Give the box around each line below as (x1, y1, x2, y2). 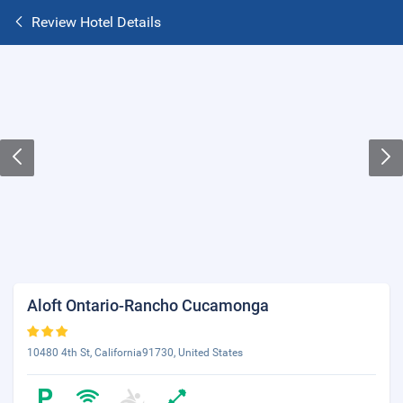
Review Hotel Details (31, 13, 161, 31)
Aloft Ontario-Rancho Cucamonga (27, 296, 269, 315)
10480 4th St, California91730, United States (27, 346, 243, 359)
